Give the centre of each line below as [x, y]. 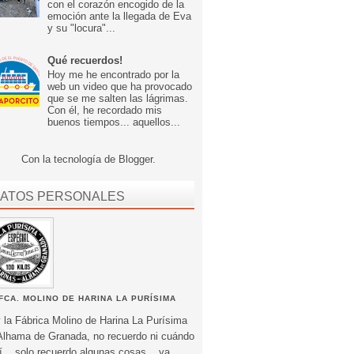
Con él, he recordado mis [105, 110]
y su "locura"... [82, 28]
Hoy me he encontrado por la [114, 74]
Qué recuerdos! [85, 61]
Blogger [136, 159]
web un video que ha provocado [120, 86]
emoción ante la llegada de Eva [120, 17]
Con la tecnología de [70, 159]
